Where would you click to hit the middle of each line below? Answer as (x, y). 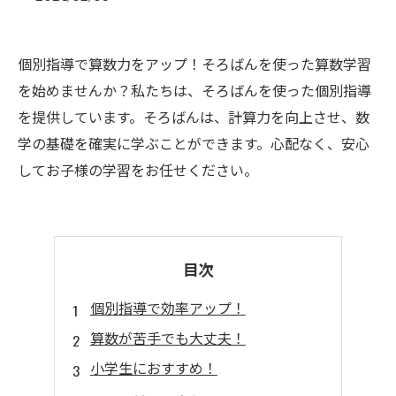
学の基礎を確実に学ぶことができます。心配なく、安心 (194, 143)
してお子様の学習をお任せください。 (138, 170)
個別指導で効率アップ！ (168, 308)
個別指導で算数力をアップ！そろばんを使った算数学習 (194, 64)
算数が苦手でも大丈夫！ (168, 338)
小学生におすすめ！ (153, 368)
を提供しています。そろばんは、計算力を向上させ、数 (194, 117)
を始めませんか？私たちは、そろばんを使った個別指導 (194, 90)
